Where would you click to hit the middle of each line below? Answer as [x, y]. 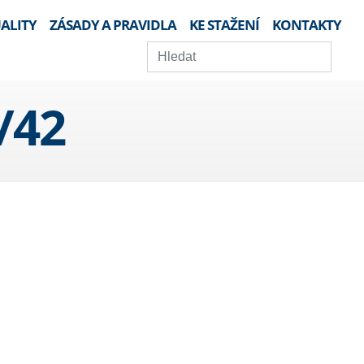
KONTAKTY [307, 25]
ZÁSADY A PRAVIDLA [113, 25]
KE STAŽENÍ [224, 25]
